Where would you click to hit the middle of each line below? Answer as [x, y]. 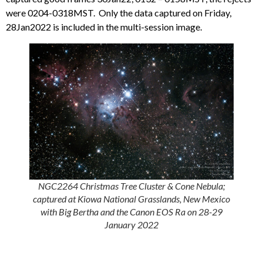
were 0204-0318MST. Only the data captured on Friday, [119, 13]
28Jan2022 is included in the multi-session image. [104, 27]
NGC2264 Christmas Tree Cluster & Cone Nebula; [131, 186]
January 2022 [131, 225]
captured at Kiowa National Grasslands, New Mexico [131, 199]
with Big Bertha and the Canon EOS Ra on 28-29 [131, 212]
